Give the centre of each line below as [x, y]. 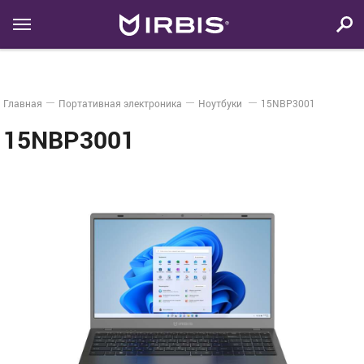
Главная [23, 103]
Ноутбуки [222, 103]
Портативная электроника [121, 103]
